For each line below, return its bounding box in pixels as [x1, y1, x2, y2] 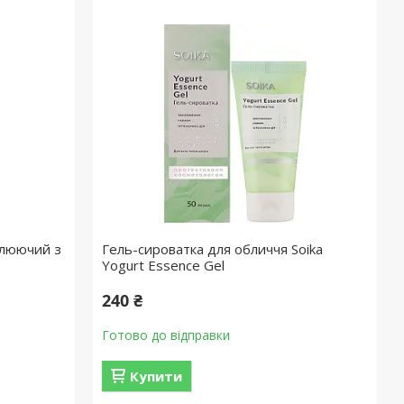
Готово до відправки [102, 326, 231, 344]
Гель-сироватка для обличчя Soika [102, 240, 324, 258]
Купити [130, 367, 183, 385]
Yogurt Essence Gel [102, 256, 225, 274]
